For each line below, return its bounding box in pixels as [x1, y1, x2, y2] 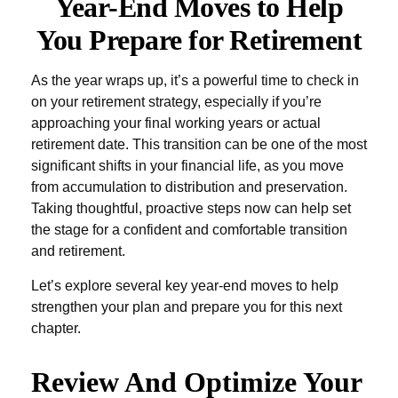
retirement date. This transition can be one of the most [31, 137, 367, 152]
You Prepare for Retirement [36, 24, 362, 56]
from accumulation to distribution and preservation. [31, 179, 347, 195]
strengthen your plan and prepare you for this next [31, 299, 342, 314]
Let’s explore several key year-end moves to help [31, 278, 338, 293]
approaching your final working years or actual [31, 115, 321, 131]
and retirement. [31, 243, 125, 259]
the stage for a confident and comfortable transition [31, 222, 347, 237]
